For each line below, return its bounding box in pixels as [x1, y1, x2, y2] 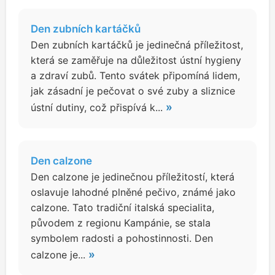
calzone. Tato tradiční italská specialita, [31, 201, 214, 214]
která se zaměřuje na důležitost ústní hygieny [31, 54, 241, 66]
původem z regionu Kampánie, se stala [31, 217, 211, 229]
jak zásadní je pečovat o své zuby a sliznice [31, 85, 235, 97]
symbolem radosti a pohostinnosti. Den [31, 232, 213, 244]
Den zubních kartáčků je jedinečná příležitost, [31, 39, 243, 51]
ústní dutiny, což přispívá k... [31, 101, 166, 114]
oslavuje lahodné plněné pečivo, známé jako [31, 186, 236, 198]
